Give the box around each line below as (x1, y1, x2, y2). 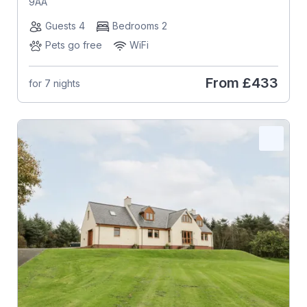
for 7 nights (28, 77, 80, 89)
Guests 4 (45, 20, 85, 32)
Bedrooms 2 (112, 20, 167, 32)
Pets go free (45, 39, 102, 51)
